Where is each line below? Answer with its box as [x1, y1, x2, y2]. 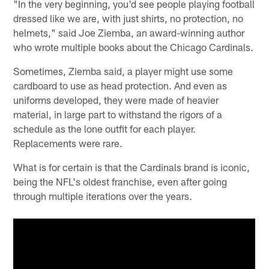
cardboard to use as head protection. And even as [13, 79, 228, 91]
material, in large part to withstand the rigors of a [13, 107, 223, 120]
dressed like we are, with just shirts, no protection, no [13, 11, 244, 24]
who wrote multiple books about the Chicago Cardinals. [13, 40, 254, 53]
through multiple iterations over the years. [13, 189, 193, 202]
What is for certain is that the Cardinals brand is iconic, [13, 160, 250, 173]
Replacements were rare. [13, 136, 123, 149]
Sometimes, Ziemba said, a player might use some [13, 64, 234, 77]
